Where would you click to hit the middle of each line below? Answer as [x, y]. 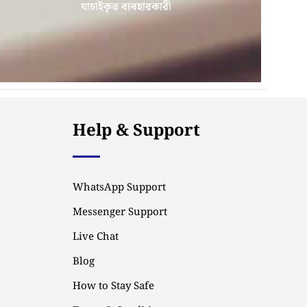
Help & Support [136, 131]
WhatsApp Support [119, 188]
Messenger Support [120, 212]
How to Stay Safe [113, 286]
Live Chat [96, 237]
